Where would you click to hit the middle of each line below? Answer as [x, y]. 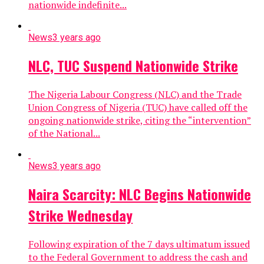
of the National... [64, 133]
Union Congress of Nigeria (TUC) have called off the [138, 107]
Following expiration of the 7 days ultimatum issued [139, 244]
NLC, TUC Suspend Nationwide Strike [133, 65]
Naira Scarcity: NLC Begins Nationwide [140, 194]
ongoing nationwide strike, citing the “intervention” [140, 120]
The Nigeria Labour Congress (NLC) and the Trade [135, 94]
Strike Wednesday [80, 215]
